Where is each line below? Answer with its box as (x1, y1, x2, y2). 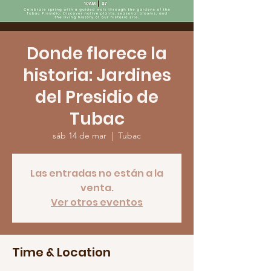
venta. (80, 181, 114, 195)
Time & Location (12, 244, 111, 261)
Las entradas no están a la (30, 166, 163, 180)
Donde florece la (27, 42, 167, 65)
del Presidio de (35, 85, 158, 109)
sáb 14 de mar (53, 130, 106, 141)
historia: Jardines (22, 64, 171, 87)
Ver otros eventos (51, 195, 143, 209)
